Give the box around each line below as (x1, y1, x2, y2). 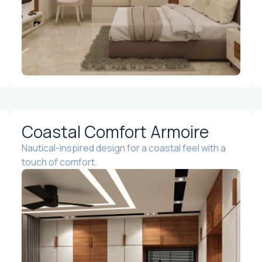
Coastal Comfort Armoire (22, 120, 209, 143)
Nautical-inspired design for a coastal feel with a (22, 141, 226, 154)
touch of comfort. (22, 155, 98, 168)
